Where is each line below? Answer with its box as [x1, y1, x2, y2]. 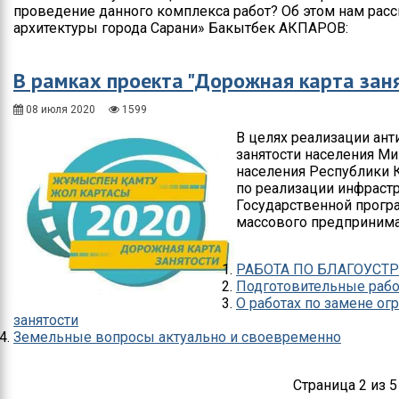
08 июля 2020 [23, 103, 95, 117]
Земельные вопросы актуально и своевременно [13, 329, 341, 346]
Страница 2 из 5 [293, 377, 397, 395]
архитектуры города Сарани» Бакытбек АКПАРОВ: [13, 20, 348, 37]
